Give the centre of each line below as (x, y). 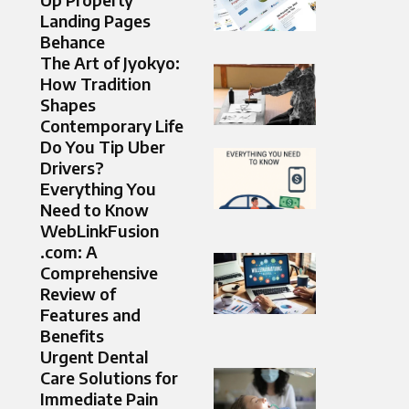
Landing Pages (95, 21)
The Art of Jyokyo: (110, 63)
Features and (90, 315)
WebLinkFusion (100, 231)
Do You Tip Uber (103, 147)
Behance (73, 42)
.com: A (69, 252)
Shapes (68, 105)
